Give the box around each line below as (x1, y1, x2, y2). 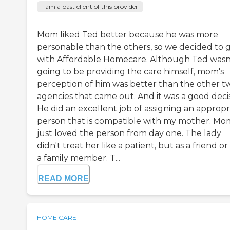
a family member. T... (37, 153, 120, 163)
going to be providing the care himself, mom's (37, 67, 224, 77)
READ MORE (38, 174, 89, 183)
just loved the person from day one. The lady (37, 128, 221, 139)
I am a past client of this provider (42, 3, 138, 11)
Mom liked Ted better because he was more (37, 30, 218, 40)
